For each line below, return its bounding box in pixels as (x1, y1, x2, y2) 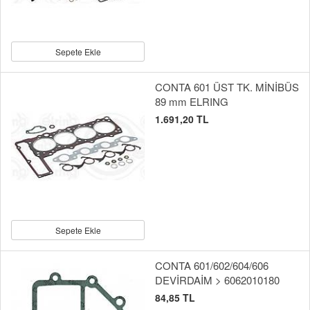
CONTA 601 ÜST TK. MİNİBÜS (155, 80, 299, 95)
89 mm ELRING (155, 94, 228, 109)
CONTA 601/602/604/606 (155, 258, 268, 273)
